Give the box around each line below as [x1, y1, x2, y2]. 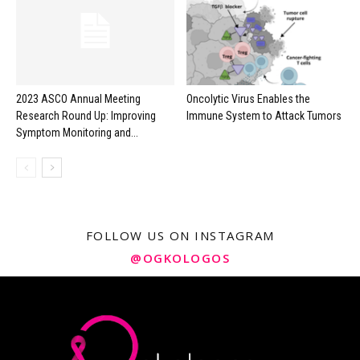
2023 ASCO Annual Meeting [16, 92, 141, 106]
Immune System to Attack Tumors [186, 109, 342, 123]
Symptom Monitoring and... [16, 126, 138, 140]
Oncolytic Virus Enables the [186, 92, 310, 106]
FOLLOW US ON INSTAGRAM [85, 227, 275, 244]
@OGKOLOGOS [130, 250, 230, 267]
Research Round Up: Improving [16, 109, 156, 123]
